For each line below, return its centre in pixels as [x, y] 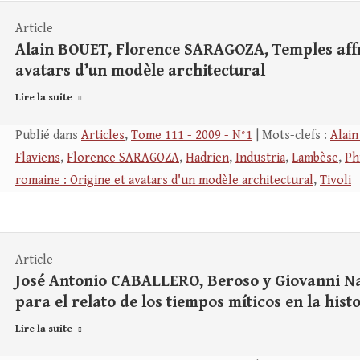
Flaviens [38, 158]
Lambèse [315, 158]
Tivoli [335, 180]
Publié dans [48, 135]
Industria [260, 158]
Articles [103, 135]
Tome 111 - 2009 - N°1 [192, 135]
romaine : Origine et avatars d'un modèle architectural [164, 180]
